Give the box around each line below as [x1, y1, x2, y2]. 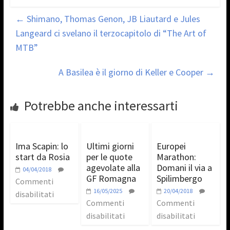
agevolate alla [86, 161, 140, 174]
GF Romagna [86, 172, 136, 184]
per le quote [86, 150, 132, 163]
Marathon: [157, 150, 197, 163]
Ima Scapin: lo [15, 140, 68, 152]
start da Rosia [15, 150, 70, 163]
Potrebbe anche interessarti [24, 97, 178, 114]
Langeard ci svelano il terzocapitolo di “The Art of [15, 27, 206, 39]
